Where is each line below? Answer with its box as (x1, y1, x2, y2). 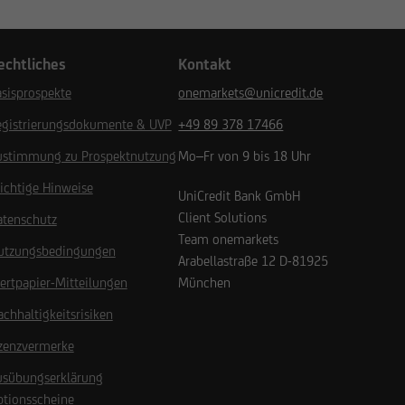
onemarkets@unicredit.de (178, 85, 324, 100)
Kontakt (178, 55, 232, 73)
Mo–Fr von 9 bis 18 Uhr (178, 148, 312, 164)
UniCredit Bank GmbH (178, 188, 301, 203)
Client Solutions (178, 210, 268, 225)
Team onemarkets (178, 231, 279, 247)
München (178, 275, 231, 290)
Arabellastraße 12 (178, 253, 277, 268)
